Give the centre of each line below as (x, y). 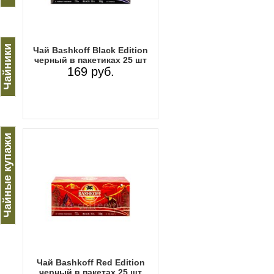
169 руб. (91, 71)
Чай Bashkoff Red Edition (91, 262)
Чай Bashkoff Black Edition (91, 50)
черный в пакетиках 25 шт (91, 60)
